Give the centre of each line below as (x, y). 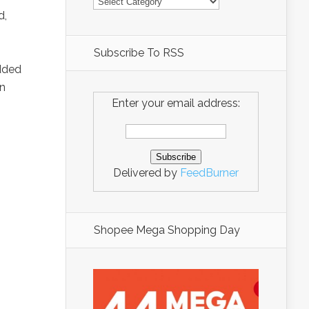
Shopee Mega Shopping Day (167, 230)
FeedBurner (209, 173)
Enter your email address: (176, 103)
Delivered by (147, 173)
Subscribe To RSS (139, 52)
